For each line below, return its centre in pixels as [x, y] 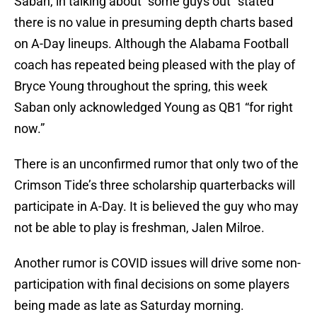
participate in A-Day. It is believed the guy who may [156, 207]
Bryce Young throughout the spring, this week [141, 86]
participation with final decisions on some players [152, 284]
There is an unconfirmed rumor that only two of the [156, 164]
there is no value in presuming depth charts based [154, 23]
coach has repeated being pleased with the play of [155, 65]
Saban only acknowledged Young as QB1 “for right [154, 108]
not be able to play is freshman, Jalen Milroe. [139, 228]
